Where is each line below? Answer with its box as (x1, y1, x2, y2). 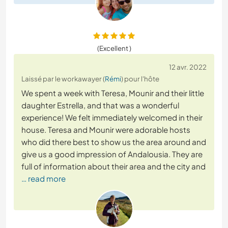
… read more (21, 174, 66, 184)
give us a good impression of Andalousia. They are (21, 149, 203, 159)
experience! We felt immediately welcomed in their (21, 112, 203, 123)
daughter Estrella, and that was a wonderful (21, 100, 179, 110)
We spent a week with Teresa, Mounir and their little (21, 88, 204, 98)
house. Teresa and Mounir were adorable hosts (21, 125, 190, 135)
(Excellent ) (97, 44, 131, 53)
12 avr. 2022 (169, 63, 207, 72)
